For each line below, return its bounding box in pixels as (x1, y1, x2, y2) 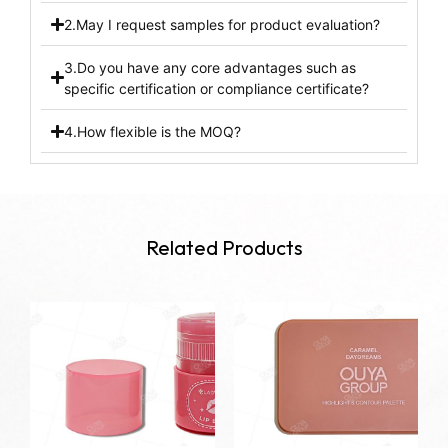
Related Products (145, 234, 303, 260)
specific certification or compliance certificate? (64, 79, 370, 97)
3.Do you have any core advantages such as (64, 58, 357, 76)
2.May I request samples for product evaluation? (64, 15, 381, 33)
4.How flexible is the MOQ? (64, 122, 242, 140)
